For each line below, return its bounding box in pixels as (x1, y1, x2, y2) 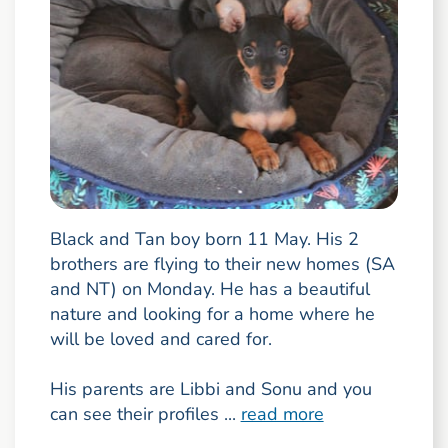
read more (240, 401, 324, 426)
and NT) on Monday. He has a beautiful (49, 276, 370, 301)
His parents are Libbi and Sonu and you (49, 376, 372, 401)
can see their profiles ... (49, 401, 241, 426)
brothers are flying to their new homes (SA (49, 251, 395, 276)
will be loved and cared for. (49, 326, 272, 351)
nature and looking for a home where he (49, 301, 375, 326)
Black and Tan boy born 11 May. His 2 (49, 226, 359, 251)
